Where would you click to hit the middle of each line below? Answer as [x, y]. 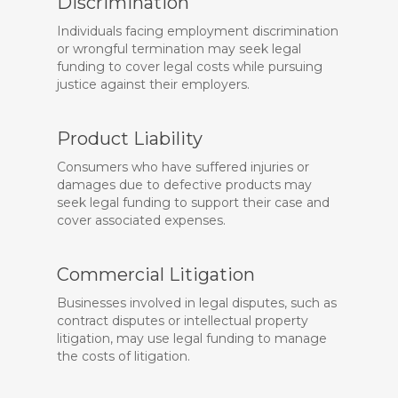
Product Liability [130, 139]
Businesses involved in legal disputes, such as [197, 303]
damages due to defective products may [184, 185]
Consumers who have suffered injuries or [183, 167]
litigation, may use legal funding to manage [192, 338]
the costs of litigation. [123, 356]
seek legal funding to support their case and [193, 203]
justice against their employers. [153, 84]
